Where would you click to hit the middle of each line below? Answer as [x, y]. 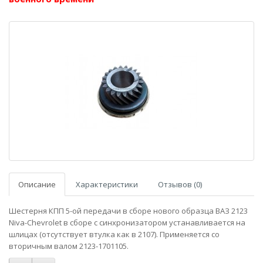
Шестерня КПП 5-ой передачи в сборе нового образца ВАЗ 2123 [128, 211]
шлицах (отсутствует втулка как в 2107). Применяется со [114, 234]
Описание [37, 184]
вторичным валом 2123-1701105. [69, 246]
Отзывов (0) [180, 184]
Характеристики [107, 184]
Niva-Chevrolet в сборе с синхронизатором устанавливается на [127, 222]
